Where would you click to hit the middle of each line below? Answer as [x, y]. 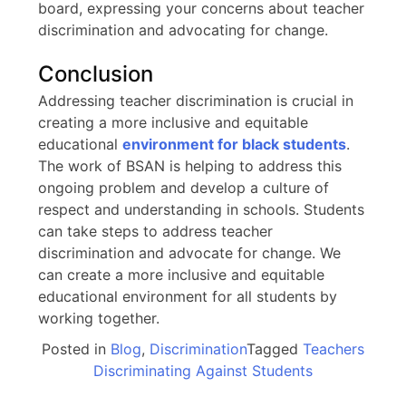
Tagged [275, 348]
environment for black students [234, 144]
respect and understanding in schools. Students [201, 209]
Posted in [76, 348]
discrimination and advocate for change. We [189, 252]
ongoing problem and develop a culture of [184, 187]
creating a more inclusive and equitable [173, 122]
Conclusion [96, 73]
